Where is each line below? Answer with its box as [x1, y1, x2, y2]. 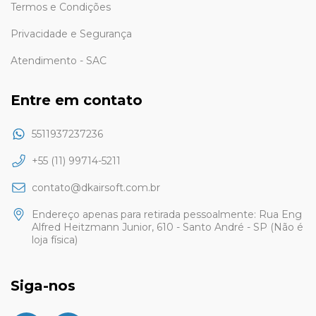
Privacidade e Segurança [11, 28, 132, 41]
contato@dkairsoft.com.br [32, 181, 160, 194]
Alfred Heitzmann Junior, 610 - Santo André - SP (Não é [32, 220, 303, 233]
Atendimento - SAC [11, 54, 107, 68]
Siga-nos [11, 276, 75, 294]
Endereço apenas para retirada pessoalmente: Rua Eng [32, 207, 302, 221]
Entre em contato [11, 92, 142, 109]
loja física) [32, 233, 78, 246]
